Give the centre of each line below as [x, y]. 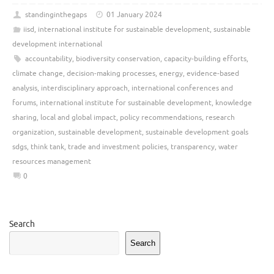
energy [171, 74]
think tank [47, 147]
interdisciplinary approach [84, 88]
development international [57, 44]
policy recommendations [161, 118]
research [220, 118]
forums [24, 103]
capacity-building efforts [205, 59]
